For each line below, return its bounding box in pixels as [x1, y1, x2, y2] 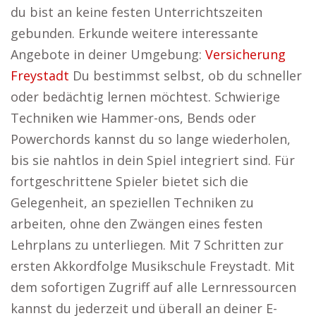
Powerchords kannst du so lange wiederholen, [11, 130, 291, 147]
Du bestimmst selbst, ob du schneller [69, 67, 302, 84]
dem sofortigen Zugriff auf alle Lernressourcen [11, 279, 296, 296]
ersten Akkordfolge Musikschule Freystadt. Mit [11, 257, 295, 274]
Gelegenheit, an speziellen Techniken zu [11, 194, 254, 211]
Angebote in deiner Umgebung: [11, 46, 205, 63]
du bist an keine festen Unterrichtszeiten [11, 4, 262, 20]
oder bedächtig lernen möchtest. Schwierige [11, 88, 280, 105]
